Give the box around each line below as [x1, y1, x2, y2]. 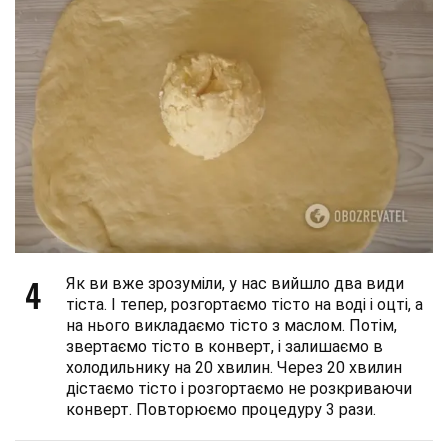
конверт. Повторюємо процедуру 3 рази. [66, 400, 376, 420]
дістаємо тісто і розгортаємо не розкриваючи [66, 379, 412, 399]
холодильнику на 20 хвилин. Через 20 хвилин [66, 358, 402, 378]
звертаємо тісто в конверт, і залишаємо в [66, 337, 383, 357]
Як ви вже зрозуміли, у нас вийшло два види [66, 274, 404, 294]
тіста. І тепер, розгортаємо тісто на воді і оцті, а [66, 295, 423, 315]
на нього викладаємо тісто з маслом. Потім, [66, 316, 397, 336]
